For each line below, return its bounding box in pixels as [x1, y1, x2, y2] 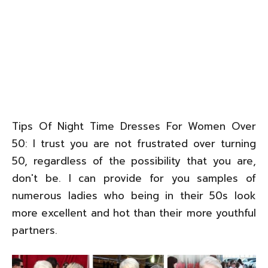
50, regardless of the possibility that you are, [12, 153, 256, 169]
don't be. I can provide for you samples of [12, 170, 256, 186]
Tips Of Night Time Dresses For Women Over [12, 118, 256, 134]
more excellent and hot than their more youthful [12, 205, 256, 221]
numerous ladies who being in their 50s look [12, 188, 256, 203]
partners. [12, 223, 57, 238]
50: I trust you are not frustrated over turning [12, 136, 256, 151]
